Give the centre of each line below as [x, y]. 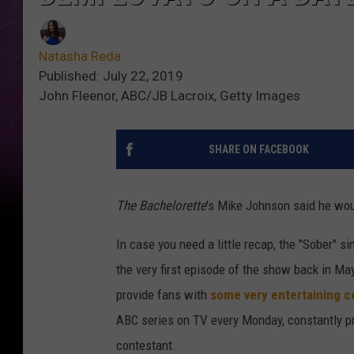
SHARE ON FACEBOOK [258, 150]
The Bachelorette [161, 206]
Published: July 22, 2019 [111, 76]
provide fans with [163, 295]
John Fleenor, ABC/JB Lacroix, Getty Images [169, 96]
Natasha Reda [80, 56]
